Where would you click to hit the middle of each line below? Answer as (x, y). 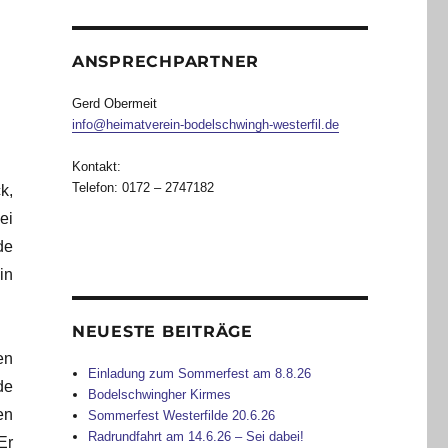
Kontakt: (96, 167)
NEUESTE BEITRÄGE (162, 332)
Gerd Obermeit (114, 104)
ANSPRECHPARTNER (165, 62)
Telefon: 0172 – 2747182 (142, 188)
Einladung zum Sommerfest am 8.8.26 (200, 374)
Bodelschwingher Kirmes (160, 395)
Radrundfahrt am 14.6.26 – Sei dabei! (196, 437)
